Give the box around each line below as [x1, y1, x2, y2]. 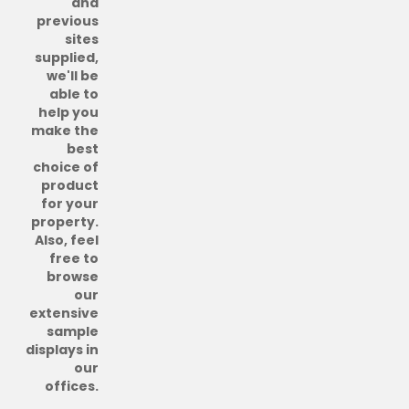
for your [41, 194, 99, 213]
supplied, [35, 48, 99, 67]
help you [38, 103, 99, 121]
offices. [45, 377, 99, 395]
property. [31, 213, 99, 231]
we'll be [47, 67, 99, 85]
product [41, 176, 99, 194]
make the [31, 121, 99, 140]
